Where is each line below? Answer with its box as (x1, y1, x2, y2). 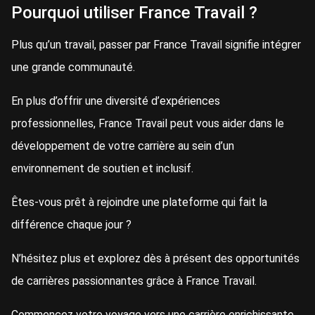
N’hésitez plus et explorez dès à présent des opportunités (11, 252, 300, 266)
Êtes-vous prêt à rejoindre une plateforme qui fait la (11, 195, 267, 210)
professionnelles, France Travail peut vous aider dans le (11, 117, 284, 131)
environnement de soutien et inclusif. (11, 162, 193, 176)
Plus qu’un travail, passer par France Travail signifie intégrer (11, 38, 301, 52)
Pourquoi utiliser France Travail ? (11, 3, 257, 23)
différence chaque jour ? (11, 218, 131, 232)
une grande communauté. (11, 60, 135, 75)
